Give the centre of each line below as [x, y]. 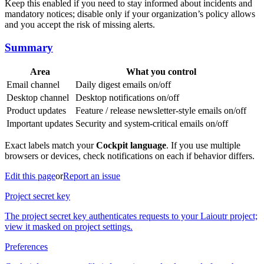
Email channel [33, 85]
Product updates [36, 111]
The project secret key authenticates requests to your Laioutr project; [131, 216]
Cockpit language [131, 146]
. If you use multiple [203, 146]
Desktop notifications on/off [127, 98]
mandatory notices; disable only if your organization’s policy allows [130, 14]
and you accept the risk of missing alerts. [80, 24]
